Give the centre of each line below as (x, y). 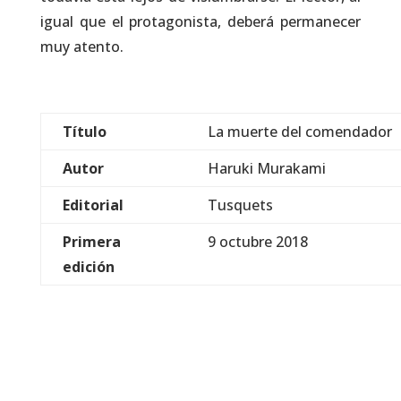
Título (84, 132)
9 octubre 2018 (257, 242)
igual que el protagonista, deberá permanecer (200, 22)
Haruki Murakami (266, 169)
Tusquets (240, 205)
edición (88, 267)
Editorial (93, 205)
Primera (91, 242)
